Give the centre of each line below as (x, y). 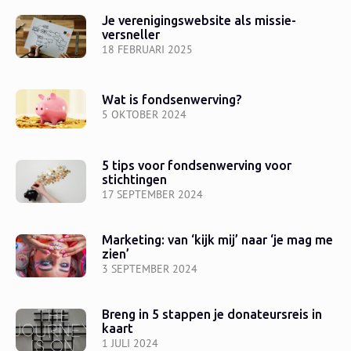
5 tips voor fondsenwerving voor (197, 165)
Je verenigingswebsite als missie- (199, 20)
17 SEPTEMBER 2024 (152, 194)
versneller (131, 34)
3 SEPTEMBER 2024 (150, 268)
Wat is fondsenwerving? (172, 100)
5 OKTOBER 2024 (144, 115)
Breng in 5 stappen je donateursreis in (212, 314)
